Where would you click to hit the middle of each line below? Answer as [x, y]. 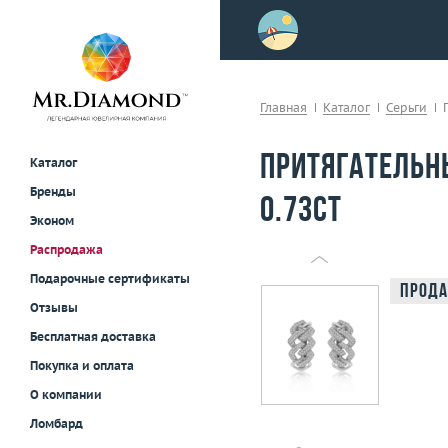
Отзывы [54, 308]
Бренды [53, 192]
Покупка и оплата [82, 366]
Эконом [52, 221]
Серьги [406, 107]
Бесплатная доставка [93, 337]
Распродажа [66, 250]
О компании [66, 395]
